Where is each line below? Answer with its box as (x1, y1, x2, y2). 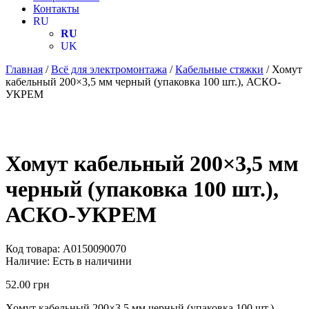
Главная (6, 63, 43, 75)
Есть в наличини (52, 255, 132, 267)
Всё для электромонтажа (51, 63, 167, 75)
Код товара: (6, 242, 60, 255)
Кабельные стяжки (175, 63, 263, 75)
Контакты (33, 3, 79, 14)
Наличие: (6, 255, 50, 267)
